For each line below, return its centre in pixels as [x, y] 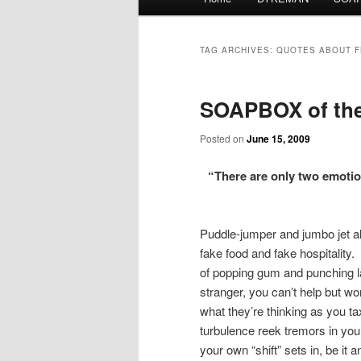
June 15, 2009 [278, 139]
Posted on [223, 139]
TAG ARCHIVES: [238, 50]
